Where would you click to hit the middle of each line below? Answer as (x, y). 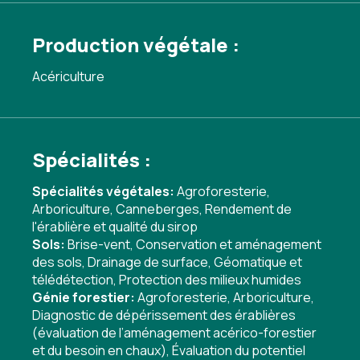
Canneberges (157, 209)
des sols (57, 262)
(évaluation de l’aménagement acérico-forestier (174, 333)
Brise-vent (99, 244)
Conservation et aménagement (229, 244)
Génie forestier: (85, 297)
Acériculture (68, 76)
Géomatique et (258, 262)
